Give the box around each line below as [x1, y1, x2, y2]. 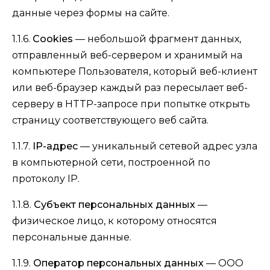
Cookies [33, 33, 73, 45]
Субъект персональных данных [34, 199, 195, 210]
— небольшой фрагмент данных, [73, 33, 241, 45]
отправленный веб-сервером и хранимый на [12, 49, 242, 61]
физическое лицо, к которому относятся [12, 215, 217, 227]
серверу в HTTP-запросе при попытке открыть [12, 98, 250, 110]
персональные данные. [12, 231, 131, 243]
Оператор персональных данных [33, 257, 204, 269]
